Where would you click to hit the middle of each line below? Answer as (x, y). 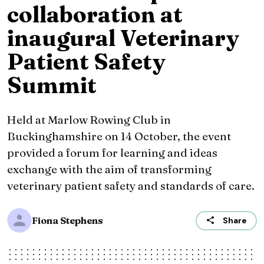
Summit (52, 85)
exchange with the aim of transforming (109, 169)
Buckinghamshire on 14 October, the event (119, 136)
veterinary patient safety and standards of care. (131, 186)
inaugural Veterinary (123, 38)
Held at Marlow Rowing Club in (89, 120)
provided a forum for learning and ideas (112, 153)
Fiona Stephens (67, 221)
